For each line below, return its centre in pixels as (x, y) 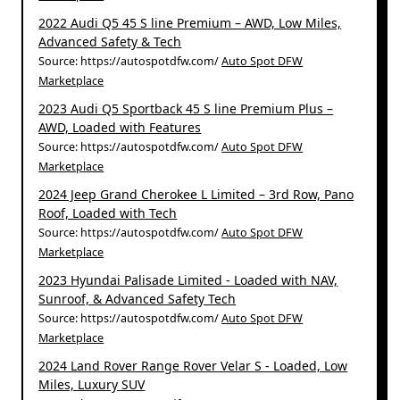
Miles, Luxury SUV (92, 384)
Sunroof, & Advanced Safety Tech (137, 298)
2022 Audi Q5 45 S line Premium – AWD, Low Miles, (190, 22)
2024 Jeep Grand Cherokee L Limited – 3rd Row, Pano (196, 194)
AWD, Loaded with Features (120, 127)
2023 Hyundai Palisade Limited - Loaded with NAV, (188, 279)
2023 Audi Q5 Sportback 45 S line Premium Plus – (186, 108)
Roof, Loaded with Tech (108, 212)
